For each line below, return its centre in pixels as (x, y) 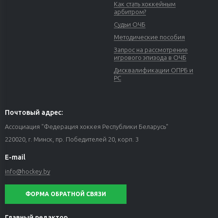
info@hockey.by (27, 172)
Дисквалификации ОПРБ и (154, 70)
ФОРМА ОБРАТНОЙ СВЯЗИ (66, 194)
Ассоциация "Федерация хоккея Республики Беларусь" (87, 127)
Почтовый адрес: (34, 113)
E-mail (15, 157)
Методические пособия (149, 37)
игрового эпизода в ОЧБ (150, 58)
